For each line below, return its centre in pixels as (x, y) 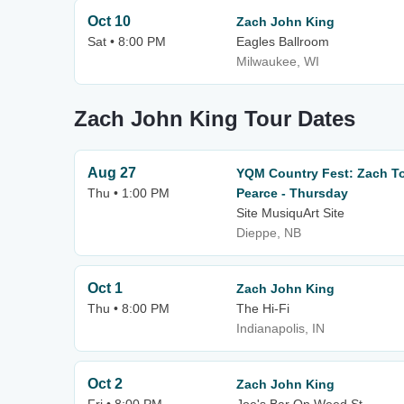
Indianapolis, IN (280, 328)
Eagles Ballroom (283, 41)
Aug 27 (112, 173)
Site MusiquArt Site (290, 213)
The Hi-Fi (263, 308)
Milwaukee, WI (278, 61)
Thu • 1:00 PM (129, 193)
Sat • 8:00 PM (127, 41)
